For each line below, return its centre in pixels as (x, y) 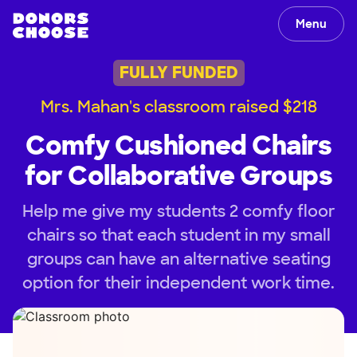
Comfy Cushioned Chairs (178, 145)
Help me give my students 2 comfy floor (178, 211)
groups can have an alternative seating (178, 259)
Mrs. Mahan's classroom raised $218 (178, 106)
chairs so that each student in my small (178, 235)
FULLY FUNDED (178, 73)
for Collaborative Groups (178, 176)
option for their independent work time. (178, 282)
